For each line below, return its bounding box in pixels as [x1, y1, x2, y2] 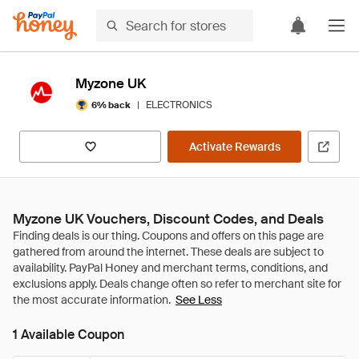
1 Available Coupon [13, 326, 124, 343]
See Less [175, 292, 222, 307]
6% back [91, 99, 131, 111]
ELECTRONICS [146, 99, 212, 111]
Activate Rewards [188, 139, 280, 154]
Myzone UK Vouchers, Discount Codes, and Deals [13, 210, 324, 228]
